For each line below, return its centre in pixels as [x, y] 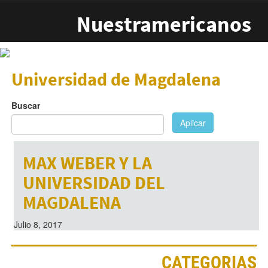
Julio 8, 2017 [38, 225]
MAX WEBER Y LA [87, 163]
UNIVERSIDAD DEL [94, 183]
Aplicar [193, 123]
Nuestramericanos [164, 24]
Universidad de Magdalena [116, 79]
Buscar [25, 105]
